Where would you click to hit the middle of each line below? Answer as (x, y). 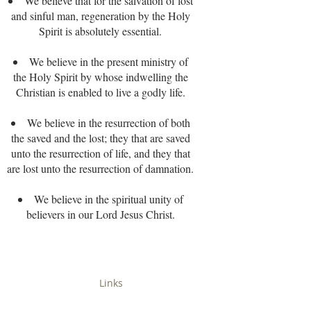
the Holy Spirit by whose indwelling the (100, 77)
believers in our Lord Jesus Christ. (100, 214)
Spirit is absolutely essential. (100, 31)
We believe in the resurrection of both (108, 123)
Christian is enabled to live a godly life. (100, 92)
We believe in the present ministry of (108, 61)
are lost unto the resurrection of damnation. (100, 168)
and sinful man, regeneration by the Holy (100, 16)
